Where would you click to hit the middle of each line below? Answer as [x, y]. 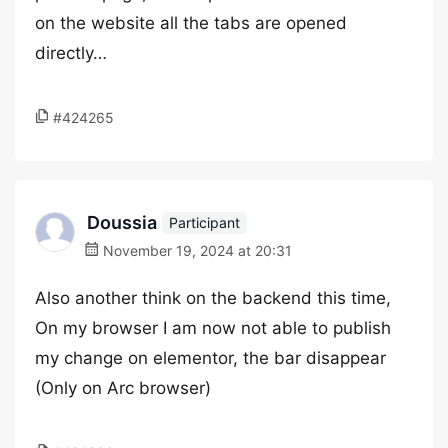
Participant [204, 222]
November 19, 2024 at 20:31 [195, 250]
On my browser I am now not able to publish [213, 328]
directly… [71, 53]
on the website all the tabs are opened [191, 23]
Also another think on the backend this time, [213, 298]
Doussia [122, 222]
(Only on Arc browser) [123, 388]
